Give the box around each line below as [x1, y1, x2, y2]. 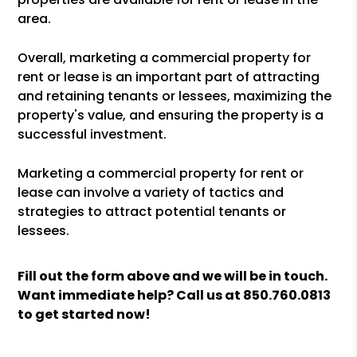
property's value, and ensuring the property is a [18, 106, 324, 124]
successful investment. [18, 125, 167, 143]
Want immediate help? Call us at [18, 286, 244, 304]
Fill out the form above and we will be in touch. [18, 267, 328, 285]
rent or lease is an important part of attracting [18, 68, 320, 86]
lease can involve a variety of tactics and [18, 183, 284, 202]
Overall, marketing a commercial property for [18, 49, 312, 67]
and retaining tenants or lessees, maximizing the [18, 87, 332, 105]
